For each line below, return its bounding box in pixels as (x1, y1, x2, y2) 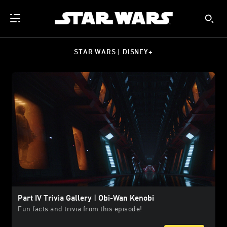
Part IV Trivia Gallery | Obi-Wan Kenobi (18, 193, 154, 203)
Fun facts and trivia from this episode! (18, 204, 142, 213)
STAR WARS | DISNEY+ (74, 47, 153, 56)
